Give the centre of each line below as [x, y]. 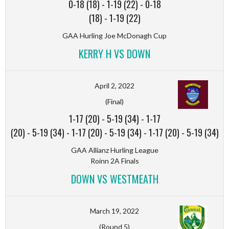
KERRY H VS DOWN [114, 53]
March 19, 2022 [114, 211]
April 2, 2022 [114, 85]
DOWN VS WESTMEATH [114, 179]
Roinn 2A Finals [114, 161]
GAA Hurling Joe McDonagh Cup [114, 35]
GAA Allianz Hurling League [114, 150]
